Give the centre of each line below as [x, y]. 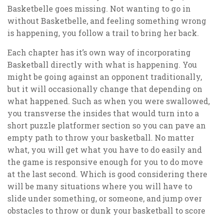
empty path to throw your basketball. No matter [101, 138]
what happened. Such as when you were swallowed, [109, 101]
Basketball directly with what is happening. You [102, 65]
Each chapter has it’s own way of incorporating [99, 53]
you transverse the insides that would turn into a [103, 113]
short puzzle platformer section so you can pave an [107, 126]
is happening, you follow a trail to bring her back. [103, 33]
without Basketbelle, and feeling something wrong [107, 20]
